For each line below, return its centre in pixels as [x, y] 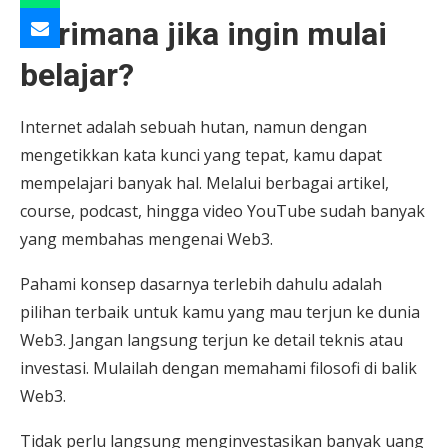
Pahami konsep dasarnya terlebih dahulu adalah [201, 284]
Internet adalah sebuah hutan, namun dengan [193, 127]
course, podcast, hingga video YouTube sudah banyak [222, 211]
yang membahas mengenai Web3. [146, 239]
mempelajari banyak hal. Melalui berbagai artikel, [204, 183]
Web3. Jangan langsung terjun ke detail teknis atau [211, 340]
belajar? [77, 75]
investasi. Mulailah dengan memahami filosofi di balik [218, 368]
